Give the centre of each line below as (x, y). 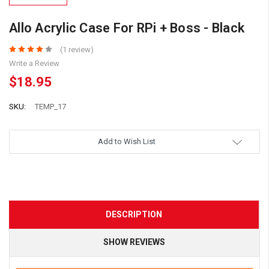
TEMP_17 (50, 106)
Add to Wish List (127, 141)
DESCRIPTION (134, 214)
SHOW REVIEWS (134, 242)
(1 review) (77, 49)
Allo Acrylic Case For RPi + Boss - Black (127, 28)
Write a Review (34, 63)
